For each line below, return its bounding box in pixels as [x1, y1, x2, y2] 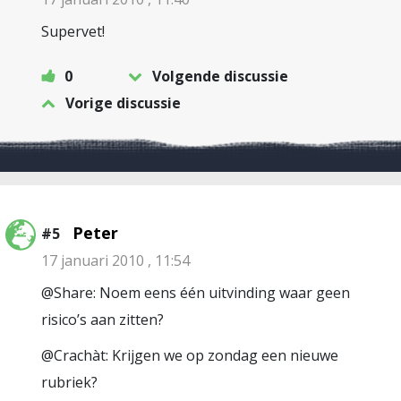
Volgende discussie [152, 66, 288, 86]
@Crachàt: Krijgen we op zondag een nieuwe [41, 346, 338, 365]
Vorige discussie [65, 93, 181, 113]
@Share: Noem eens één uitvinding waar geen [41, 283, 350, 303]
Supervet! [41, 21, 105, 41]
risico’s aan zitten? [41, 310, 164, 329]
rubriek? [41, 372, 98, 392]
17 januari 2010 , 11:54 [41, 251, 190, 270]
